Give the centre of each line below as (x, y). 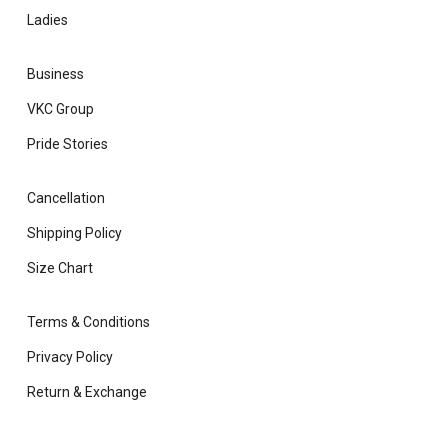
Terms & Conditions (88, 322)
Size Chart (60, 268)
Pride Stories (67, 144)
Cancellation (66, 198)
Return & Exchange (87, 392)
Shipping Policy (74, 233)
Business (55, 74)
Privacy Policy (70, 357)
